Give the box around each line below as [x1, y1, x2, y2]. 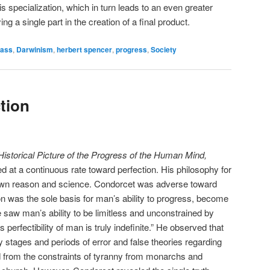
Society [151, 43, 177, 55]
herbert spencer [57, 43, 112, 55]
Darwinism [16, 43, 53, 55]
